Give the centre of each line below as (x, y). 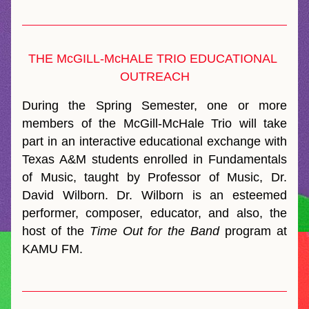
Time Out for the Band (154, 231)
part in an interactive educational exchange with (154, 141)
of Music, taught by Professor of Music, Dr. (154, 177)
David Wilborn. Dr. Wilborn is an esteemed (154, 195)
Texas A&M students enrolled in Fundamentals (154, 159)
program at (253, 231)
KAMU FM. (52, 249)
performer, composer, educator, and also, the (154, 213)
